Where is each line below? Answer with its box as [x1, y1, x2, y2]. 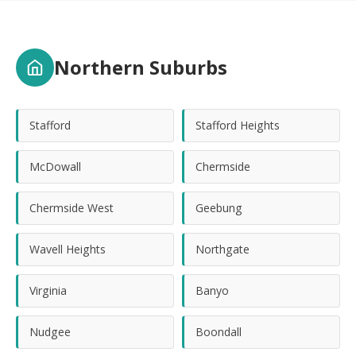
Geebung [195, 200, 242, 215]
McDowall [29, 159, 81, 174]
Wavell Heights [29, 242, 106, 257]
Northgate [195, 242, 250, 257]
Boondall [195, 324, 242, 339]
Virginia [29, 283, 67, 298]
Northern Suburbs [54, 54, 227, 80]
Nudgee [29, 324, 71, 339]
